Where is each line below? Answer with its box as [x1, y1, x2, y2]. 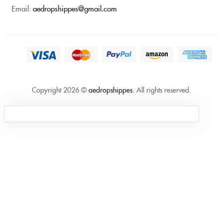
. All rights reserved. [132, 84, 191, 95]
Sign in [95, 164, 128, 179]
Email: [11, 3, 33, 13]
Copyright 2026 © [32, 84, 89, 95]
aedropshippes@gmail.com [33, 3, 117, 13]
